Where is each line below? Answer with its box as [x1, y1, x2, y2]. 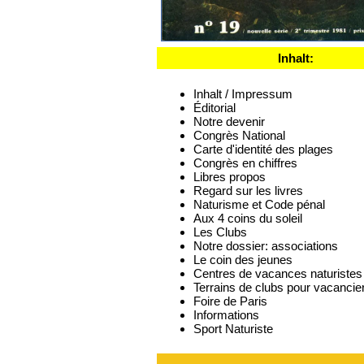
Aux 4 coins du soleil [193, 211, 302, 225]
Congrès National [193, 128, 285, 142]
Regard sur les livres [193, 184, 303, 197]
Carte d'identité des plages [193, 142, 333, 156]
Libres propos [193, 170, 266, 184]
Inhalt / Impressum [193, 87, 292, 101]
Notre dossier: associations [193, 239, 338, 253]
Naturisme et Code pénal [193, 197, 325, 211]
